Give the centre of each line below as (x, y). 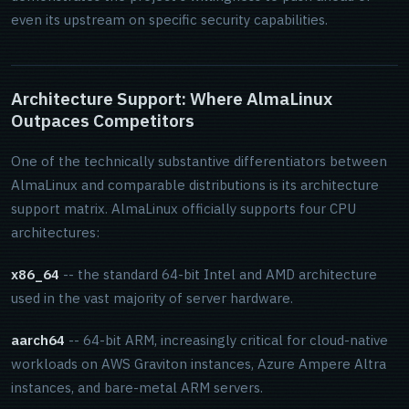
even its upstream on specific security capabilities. (169, 20)
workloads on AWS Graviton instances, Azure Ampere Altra (199, 364)
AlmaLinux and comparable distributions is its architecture (195, 185)
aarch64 (38, 340)
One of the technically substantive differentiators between (199, 161)
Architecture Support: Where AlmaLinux (172, 99)
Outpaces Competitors (103, 121)
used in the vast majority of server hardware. (152, 298)
